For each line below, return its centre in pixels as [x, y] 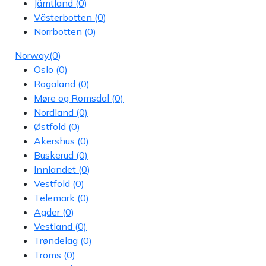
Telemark [54, 197]
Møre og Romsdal [72, 98]
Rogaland [55, 83]
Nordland [54, 112]
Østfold [50, 126]
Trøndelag [56, 240]
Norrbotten [58, 31]
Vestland [53, 226]
